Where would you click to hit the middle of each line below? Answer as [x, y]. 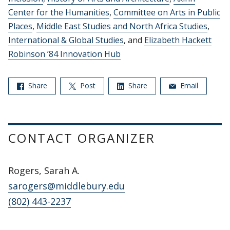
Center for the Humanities [59, 13]
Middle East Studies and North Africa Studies [122, 26]
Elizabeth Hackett [178, 40]
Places [20, 26]
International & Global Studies [66, 40]
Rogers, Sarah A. [44, 171]
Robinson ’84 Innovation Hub [64, 54]
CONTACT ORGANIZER [82, 138]
